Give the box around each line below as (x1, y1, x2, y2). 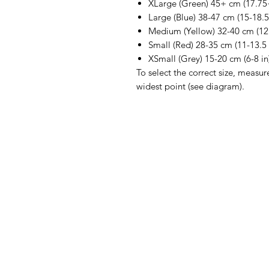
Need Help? (51, 210, 118, 225)
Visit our (48, 235, 83, 247)
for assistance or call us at (48, 252, 150, 263)
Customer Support (83, 235, 157, 247)
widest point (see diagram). (136, 80, 247, 92)
